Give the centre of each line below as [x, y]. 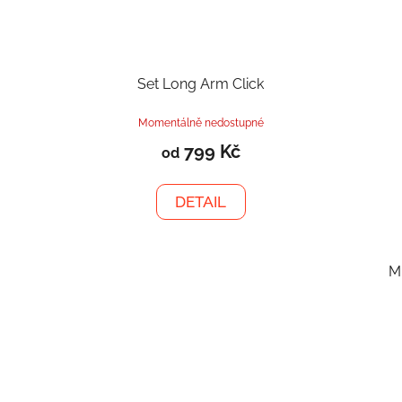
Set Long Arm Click [201, 84]
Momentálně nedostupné [201, 123]
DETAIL [201, 202]
